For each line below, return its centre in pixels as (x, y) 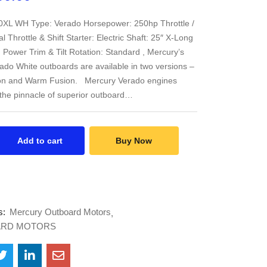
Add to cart (40, 141)
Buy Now (134, 141)
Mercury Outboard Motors (60, 212)
